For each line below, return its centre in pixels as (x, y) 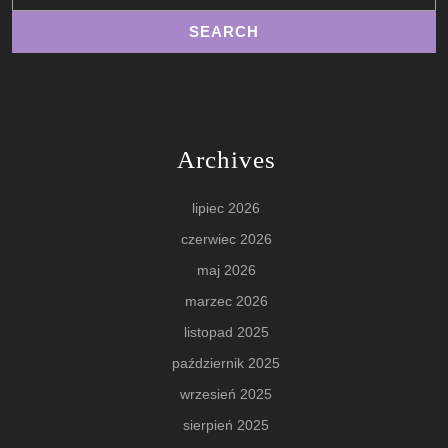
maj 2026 (226, 270)
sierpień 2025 (226, 425)
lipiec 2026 (226, 208)
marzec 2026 (226, 301)
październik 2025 (226, 363)
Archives (226, 160)
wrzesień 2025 (226, 394)
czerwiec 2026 (226, 239)
